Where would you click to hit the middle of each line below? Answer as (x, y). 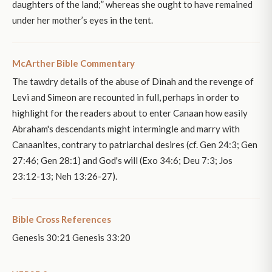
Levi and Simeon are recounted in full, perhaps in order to (126, 97)
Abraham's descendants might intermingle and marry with (126, 129)
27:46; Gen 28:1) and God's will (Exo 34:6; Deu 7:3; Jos (122, 161)
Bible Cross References (62, 219)
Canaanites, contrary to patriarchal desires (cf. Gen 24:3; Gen (135, 145)
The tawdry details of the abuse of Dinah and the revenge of (133, 82)
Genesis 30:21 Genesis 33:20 (71, 238)
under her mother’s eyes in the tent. (83, 20)
